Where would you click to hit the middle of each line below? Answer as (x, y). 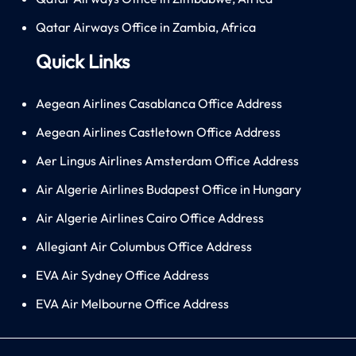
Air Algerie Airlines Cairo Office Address (150, 217)
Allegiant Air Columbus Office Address (144, 246)
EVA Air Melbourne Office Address (132, 303)
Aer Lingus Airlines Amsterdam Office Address (167, 160)
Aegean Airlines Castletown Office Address (158, 132)
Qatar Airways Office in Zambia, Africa (146, 27)
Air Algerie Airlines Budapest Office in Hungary (168, 189)
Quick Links (83, 61)
